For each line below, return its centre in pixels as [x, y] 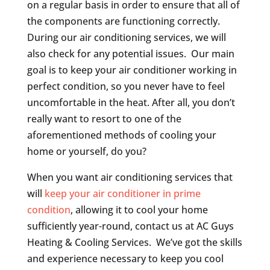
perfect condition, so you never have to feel [126, 86]
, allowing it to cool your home [139, 210]
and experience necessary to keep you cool [125, 259]
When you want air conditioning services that [130, 177]
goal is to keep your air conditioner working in [132, 70]
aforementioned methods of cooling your [121, 135]
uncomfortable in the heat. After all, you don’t [131, 103]
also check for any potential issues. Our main [130, 54]
